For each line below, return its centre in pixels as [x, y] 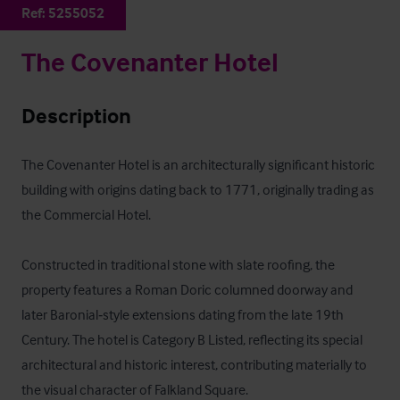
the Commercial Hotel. [87, 214]
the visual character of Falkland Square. [136, 389]
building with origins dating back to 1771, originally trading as [198, 189]
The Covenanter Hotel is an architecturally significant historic [198, 164]
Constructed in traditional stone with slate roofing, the [178, 264]
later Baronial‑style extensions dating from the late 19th [183, 314]
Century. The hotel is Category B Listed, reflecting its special [192, 339]
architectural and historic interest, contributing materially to [194, 364]
